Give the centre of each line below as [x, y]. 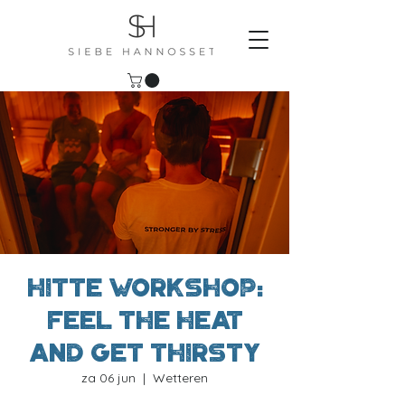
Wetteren [180, 377]
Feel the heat [145, 320]
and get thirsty [145, 353]
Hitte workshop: [145, 287]
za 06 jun [108, 377]
